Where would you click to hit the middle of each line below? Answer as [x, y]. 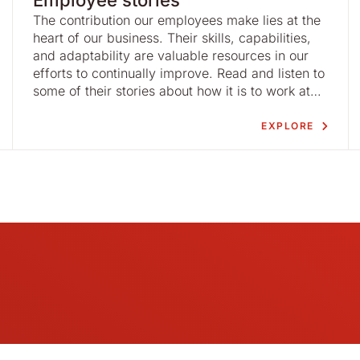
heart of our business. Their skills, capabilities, [172, 38]
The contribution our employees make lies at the [176, 20]
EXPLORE [288, 126]
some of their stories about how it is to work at [171, 91]
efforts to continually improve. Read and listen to [178, 73]
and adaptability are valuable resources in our [170, 55]
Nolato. [54, 108]
